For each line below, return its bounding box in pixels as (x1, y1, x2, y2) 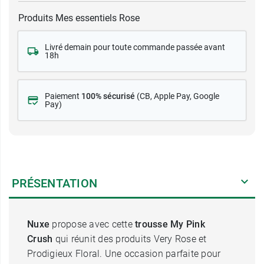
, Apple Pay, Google (150, 91, 219, 101)
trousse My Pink (135, 219, 205, 230)
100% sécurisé (81, 91, 135, 101)
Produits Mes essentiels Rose (18, 12, 140, 24)
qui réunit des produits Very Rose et (55, 233, 207, 245)
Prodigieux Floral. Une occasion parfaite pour (27, 248, 221, 259)
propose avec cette (52, 219, 135, 230)
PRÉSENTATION (12, 176, 97, 190)
